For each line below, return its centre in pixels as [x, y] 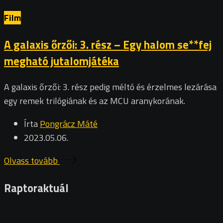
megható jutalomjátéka [61, 61]
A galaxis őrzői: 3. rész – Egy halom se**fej [108, 44]
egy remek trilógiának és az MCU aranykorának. [97, 101]
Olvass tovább [32, 161]
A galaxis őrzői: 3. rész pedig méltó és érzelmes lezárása [110, 87]
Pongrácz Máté [69, 124]
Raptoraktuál [36, 188]
